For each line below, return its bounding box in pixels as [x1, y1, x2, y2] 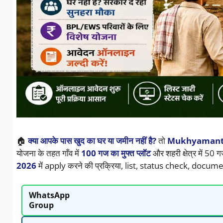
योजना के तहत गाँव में [16, 147, 81, 159]
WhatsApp [29, 190, 70, 201]
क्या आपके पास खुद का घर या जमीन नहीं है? [27, 135, 156, 147]
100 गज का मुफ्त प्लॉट [81, 147, 151, 159]
